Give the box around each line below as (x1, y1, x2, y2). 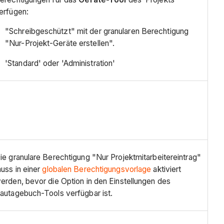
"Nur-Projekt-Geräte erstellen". (5, 38, 115, 48)
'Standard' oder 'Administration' (5, 58, 115, 68)
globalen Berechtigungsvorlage (42, 164, 153, 174)
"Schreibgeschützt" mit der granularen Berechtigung (5, 26, 189, 36)
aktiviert (153, 164, 181, 174)
